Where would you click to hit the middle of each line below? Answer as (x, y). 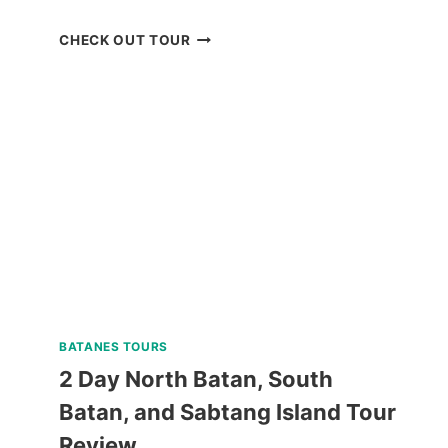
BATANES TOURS (113, 347)
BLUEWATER (234, 35)
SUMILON (224, 59)
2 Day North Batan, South (196, 379)
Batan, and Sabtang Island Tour (228, 412)
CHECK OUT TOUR (125, 40)
